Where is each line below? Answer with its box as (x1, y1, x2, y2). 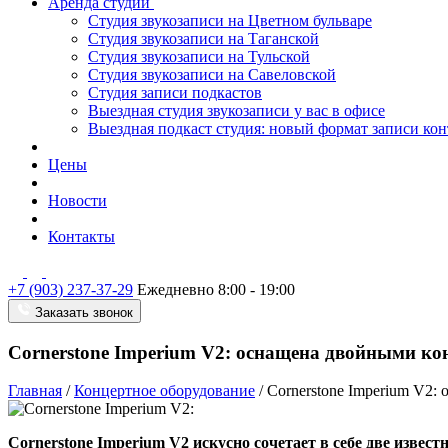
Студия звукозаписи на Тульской (88, 48, 310, 65)
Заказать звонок (35, 305, 133, 320)
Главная (8, 382, 62, 400)
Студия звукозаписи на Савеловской (88, 66, 336, 83)
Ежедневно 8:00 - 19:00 (137, 281, 295, 298)
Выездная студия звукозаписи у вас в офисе (88, 102, 385, 119)
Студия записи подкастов (88, 84, 262, 101)
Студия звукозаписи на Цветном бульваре (88, 12, 372, 29)
